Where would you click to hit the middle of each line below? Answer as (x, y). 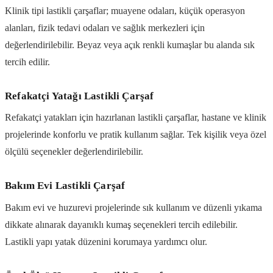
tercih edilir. (27, 62)
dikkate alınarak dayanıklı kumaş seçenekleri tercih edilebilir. (121, 225)
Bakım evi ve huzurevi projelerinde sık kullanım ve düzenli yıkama (133, 208)
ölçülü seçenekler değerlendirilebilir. (74, 152)
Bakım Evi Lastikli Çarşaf (65, 186)
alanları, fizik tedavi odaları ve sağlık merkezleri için (105, 27)
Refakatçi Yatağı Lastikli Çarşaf (80, 96)
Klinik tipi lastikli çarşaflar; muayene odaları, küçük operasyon (125, 10)
